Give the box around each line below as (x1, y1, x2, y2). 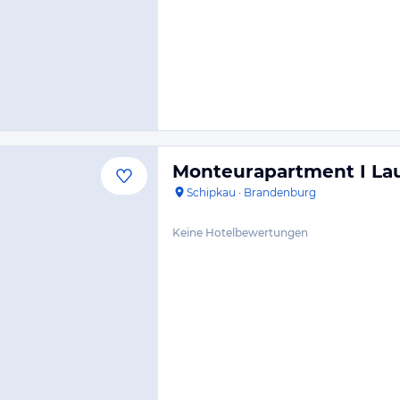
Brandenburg (244, 186, 316, 199)
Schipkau (187, 186, 236, 199)
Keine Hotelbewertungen (172, 226, 308, 239)
